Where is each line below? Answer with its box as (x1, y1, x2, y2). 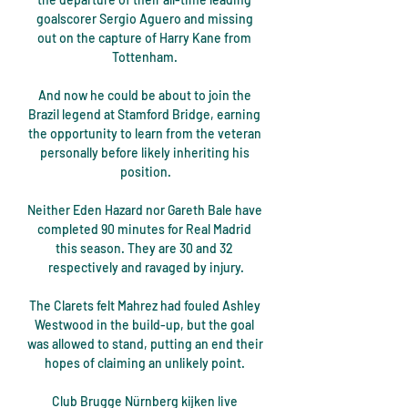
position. (120, 164, 171, 180)
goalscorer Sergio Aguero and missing (36, 11, 253, 27)
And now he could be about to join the (37, 87, 251, 104)
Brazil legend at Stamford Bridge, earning (28, 107, 260, 123)
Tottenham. (111, 49, 180, 66)
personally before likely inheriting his (39, 145, 250, 161)
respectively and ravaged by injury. (47, 260, 244, 276)
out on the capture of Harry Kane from (37, 30, 251, 46)
